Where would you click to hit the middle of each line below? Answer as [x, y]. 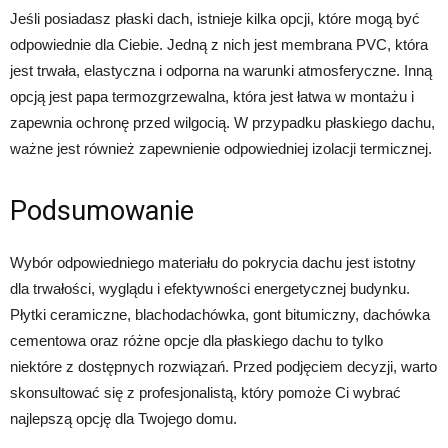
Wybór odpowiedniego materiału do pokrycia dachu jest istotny [213, 263]
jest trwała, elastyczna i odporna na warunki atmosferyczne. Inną [221, 71]
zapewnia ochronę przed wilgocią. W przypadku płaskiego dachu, [222, 123]
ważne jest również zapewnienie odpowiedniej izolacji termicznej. [221, 149]
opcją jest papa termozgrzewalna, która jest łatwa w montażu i [212, 97]
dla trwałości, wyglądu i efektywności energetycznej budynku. [210, 289]
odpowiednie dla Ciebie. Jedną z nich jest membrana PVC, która [219, 45]
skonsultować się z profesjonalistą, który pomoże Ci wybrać [205, 393]
